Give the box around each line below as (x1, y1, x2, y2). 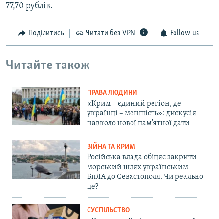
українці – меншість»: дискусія (87, 109, 196, 118)
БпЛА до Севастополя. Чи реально (87, 173, 203, 181)
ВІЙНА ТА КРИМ (87, 143, 135, 151)
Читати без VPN (86, 29, 135, 38)
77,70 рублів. (6, 1, 53, 11)
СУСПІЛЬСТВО (87, 207, 130, 215)
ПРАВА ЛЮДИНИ (87, 89, 137, 97)
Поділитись (28, 29, 64, 38)
